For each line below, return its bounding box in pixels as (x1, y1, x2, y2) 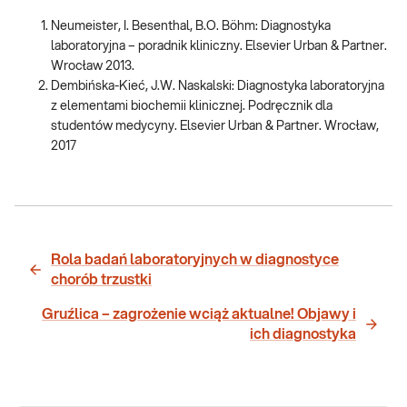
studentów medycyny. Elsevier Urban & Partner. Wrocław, (51, 120, 379, 133)
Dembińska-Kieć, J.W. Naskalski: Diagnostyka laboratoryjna (51, 80, 384, 93)
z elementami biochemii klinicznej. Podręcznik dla (51, 100, 333, 113)
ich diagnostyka (250, 327, 356, 342)
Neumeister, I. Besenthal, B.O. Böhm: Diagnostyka (51, 20, 331, 33)
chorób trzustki (51, 273, 152, 287)
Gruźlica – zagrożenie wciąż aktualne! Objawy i (42, 307, 356, 322)
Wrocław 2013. (51, 60, 134, 73)
